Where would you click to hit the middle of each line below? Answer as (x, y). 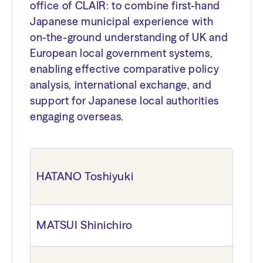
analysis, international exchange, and (121, 85)
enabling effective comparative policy (125, 69)
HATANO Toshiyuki (85, 176)
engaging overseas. (77, 116)
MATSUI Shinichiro (85, 225)
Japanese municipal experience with (122, 21)
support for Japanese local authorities (125, 100)
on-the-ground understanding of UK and (129, 37)
